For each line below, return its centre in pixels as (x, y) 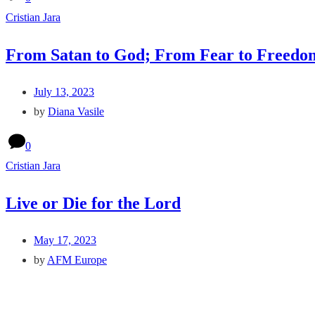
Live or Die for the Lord (93, 204)
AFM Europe (77, 260)
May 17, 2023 (65, 240)
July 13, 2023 (64, 92)
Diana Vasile (76, 112)
